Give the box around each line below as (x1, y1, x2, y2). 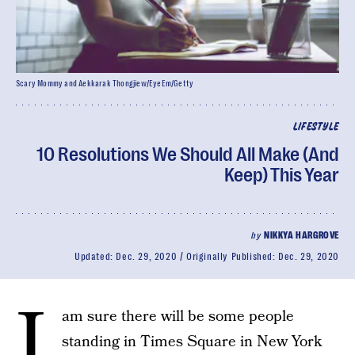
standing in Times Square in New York (62, 331, 322, 353)
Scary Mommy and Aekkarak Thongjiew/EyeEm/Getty (16, 79, 194, 88)
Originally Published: (185, 251, 279, 262)
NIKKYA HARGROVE (264, 230, 339, 241)
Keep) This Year (224, 164, 339, 186)
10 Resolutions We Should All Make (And (36, 143, 339, 166)
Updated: (74, 251, 116, 262)
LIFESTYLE (292, 122, 339, 132)
